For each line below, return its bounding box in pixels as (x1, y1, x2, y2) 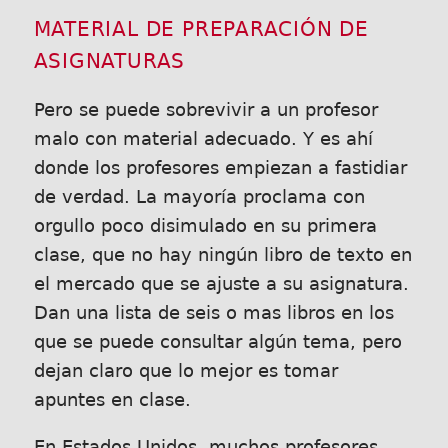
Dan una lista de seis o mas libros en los (33, 303, 394, 323)
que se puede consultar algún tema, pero (33, 332, 402, 352)
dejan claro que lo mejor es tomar (33, 361, 338, 381)
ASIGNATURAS (33, 50, 186, 74)
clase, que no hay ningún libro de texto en (33, 245, 412, 265)
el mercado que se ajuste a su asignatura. (33, 274, 409, 294)
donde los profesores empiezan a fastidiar (33, 158, 407, 178)
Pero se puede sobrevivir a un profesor (33, 100, 378, 120)
